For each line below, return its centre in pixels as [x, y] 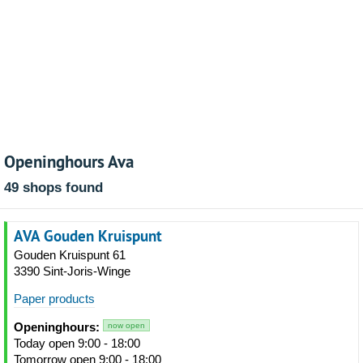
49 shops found [53, 188]
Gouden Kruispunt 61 [70, 255]
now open [126, 325]
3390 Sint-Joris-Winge [72, 271]
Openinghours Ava [69, 161]
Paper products [54, 299]
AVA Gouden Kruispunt [88, 236]
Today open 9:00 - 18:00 [77, 343]
